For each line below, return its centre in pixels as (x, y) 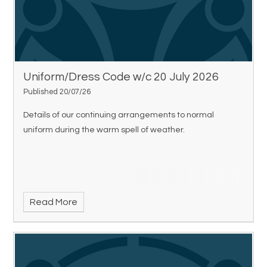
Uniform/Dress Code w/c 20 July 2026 (121, 77)
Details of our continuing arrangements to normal (119, 115)
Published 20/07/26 (57, 92)
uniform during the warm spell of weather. (104, 130)
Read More (53, 202)
